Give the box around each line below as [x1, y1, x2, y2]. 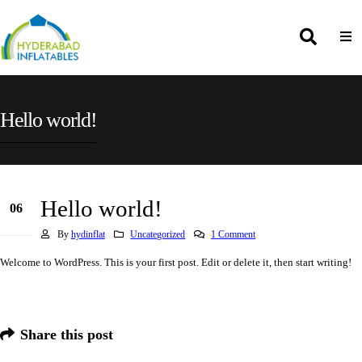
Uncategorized [130, 229, 186, 240]
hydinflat [70, 229, 105, 240]
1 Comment [211, 229, 256, 240]
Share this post [20, 326, 113, 343]
